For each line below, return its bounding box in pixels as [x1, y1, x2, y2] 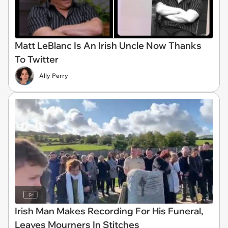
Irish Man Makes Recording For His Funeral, [15, 205, 203, 217]
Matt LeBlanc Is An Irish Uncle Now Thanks [15, 40, 202, 51]
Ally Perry [39, 72, 68, 79]
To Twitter [15, 53, 59, 65]
